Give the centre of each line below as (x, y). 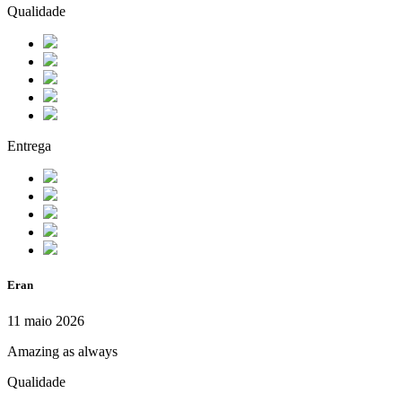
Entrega (29, 146)
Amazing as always (62, 351)
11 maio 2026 (46, 320)
